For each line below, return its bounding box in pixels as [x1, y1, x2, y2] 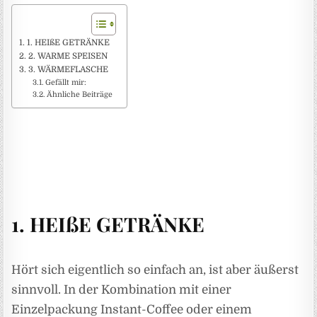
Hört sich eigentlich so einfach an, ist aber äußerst [11, 263, 299, 277]
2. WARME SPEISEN [28, 51, 108, 62]
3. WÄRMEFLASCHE [28, 64, 108, 75]
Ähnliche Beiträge [47, 91, 113, 100]
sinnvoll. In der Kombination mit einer [11, 283, 232, 297]
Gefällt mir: [45, 79, 87, 88]
